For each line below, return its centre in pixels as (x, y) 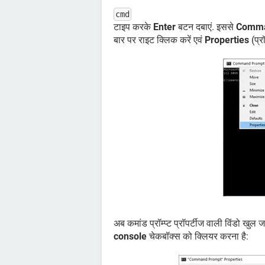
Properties (227, 40)
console (130, 236)
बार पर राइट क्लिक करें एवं (159, 40)
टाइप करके (133, 27)
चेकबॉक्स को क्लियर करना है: (198, 236)
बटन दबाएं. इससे (206, 27)
